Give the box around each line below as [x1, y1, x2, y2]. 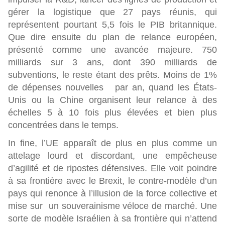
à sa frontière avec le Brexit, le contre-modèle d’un [8, 176, 217, 186]
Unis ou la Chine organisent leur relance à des [8, 95, 217, 105]
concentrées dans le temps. [8, 120, 119, 130]
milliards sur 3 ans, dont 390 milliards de [8, 57, 217, 67]
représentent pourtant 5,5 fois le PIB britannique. [8, 20, 217, 30]
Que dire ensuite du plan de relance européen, [8, 32, 217, 42]
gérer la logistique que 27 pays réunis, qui [8, 7, 217, 17]
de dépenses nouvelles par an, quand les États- [8, 82, 217, 92]
